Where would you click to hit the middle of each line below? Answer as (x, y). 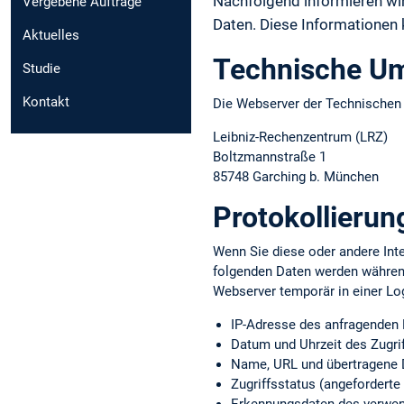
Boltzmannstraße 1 (270, 156)
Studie (41, 69)
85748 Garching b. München (296, 176)
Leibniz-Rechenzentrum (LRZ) (300, 137)
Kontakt (46, 102)
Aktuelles (51, 36)
